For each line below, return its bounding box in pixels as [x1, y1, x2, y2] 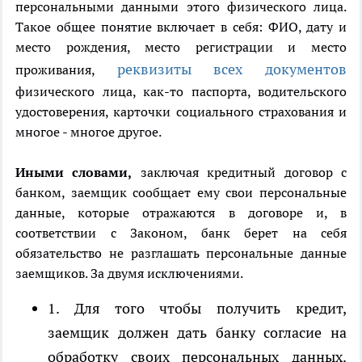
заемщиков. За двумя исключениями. [15, 265, 243, 282]
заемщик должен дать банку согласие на [48, 323, 347, 343]
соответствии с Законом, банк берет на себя [15, 225, 347, 242]
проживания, [15, 61, 117, 78]
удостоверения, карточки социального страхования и [15, 103, 347, 120]
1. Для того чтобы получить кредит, [48, 299, 347, 318]
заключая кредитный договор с [132, 164, 347, 181]
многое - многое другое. [15, 124, 162, 141]
